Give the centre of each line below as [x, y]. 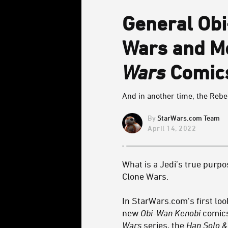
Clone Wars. [145, 176]
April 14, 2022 [172, 128]
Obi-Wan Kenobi [170, 213]
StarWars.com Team [189, 118]
